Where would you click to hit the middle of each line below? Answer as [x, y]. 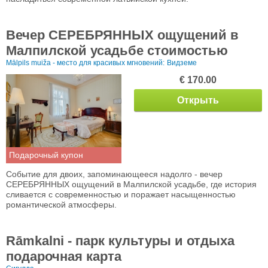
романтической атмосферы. [63, 205]
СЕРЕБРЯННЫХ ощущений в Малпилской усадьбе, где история [131, 185]
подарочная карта [64, 257]
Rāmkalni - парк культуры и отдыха [120, 241]
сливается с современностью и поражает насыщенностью [121, 195]
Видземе [182, 63]
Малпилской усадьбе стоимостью [117, 51]
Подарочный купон [46, 155]
